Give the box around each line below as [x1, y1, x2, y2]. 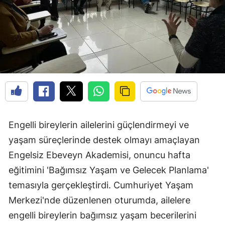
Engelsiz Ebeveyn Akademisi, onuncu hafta [9, 150, 190, 161]
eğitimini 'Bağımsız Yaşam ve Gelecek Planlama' [9, 165, 209, 176]
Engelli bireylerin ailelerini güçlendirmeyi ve [9, 120, 189, 131]
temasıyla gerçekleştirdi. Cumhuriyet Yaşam [9, 180, 193, 191]
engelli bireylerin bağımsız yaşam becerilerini [9, 210, 196, 221]
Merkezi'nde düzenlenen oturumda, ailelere [9, 195, 190, 206]
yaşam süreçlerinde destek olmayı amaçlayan [9, 135, 200, 146]
